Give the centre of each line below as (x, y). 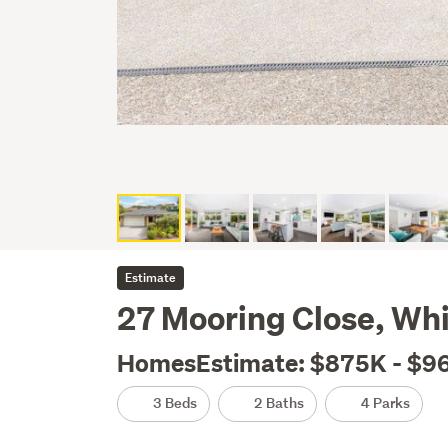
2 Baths (278, 403)
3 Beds (174, 403)
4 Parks (384, 403)
